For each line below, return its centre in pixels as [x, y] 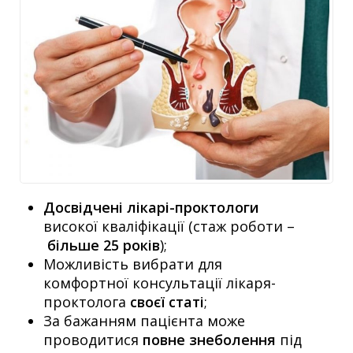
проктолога [87, 301]
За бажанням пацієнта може [144, 320]
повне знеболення [209, 339]
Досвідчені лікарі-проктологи [151, 207]
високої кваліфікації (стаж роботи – [169, 226]
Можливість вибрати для [133, 264]
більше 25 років [104, 245]
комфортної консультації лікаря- [160, 282]
